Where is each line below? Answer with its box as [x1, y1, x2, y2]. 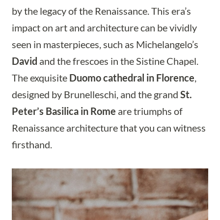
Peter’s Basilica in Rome [12, 105, 116, 117]
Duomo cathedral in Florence [69, 72, 194, 83]
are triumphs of [116, 105, 183, 117]
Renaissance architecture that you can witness [12, 122, 206, 134]
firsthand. [12, 138, 52, 150]
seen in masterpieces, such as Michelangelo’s [12, 38, 198, 50]
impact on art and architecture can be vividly [12, 22, 197, 33]
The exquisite [12, 72, 69, 83]
